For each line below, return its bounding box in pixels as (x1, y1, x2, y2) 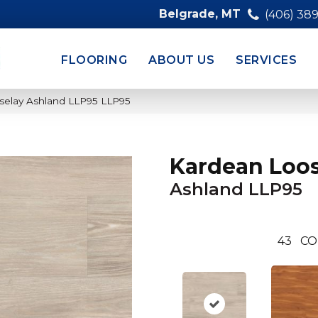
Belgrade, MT (159, 7, 241, 21)
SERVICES (236, 53, 297, 67)
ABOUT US (148, 53, 215, 67)
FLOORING (61, 53, 128, 67)
